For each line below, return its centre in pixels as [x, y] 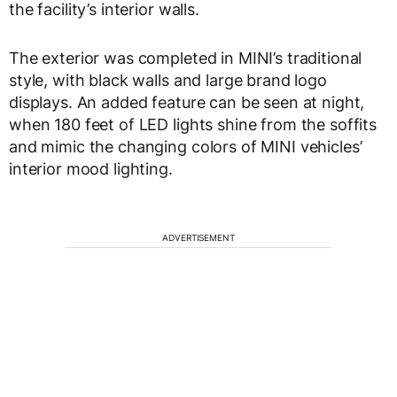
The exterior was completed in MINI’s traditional [186, 58]
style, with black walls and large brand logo [168, 81]
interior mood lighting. [91, 169]
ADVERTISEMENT [198, 238]
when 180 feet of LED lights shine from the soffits [193, 125]
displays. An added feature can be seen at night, [187, 103]
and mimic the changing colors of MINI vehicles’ [186, 147]
